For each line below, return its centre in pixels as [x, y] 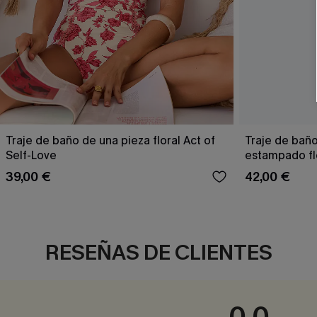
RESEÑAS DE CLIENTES [159, 253]
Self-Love [31, 156]
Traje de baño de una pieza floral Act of [110, 141]
